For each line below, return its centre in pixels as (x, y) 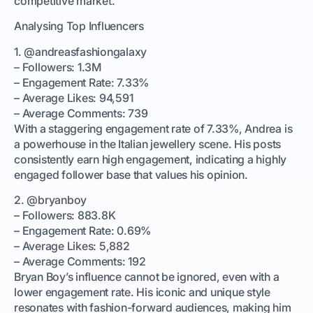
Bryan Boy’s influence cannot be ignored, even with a (147, 276)
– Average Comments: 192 (80, 261)
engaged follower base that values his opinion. (131, 174)
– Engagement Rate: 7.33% (82, 82)
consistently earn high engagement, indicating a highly (151, 159)
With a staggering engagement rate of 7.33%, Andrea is (153, 128)
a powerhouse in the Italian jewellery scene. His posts (148, 144)
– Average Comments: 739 (81, 113)
